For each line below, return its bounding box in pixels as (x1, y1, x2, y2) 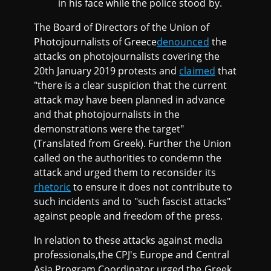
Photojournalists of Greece (34, 35, 157, 49)
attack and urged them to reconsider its (34, 166, 216, 180)
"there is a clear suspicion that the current (34, 79, 227, 93)
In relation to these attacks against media (34, 233, 223, 247)
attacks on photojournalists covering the (34, 50, 220, 64)
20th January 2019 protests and (34, 64, 180, 78)
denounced (157, 35, 209, 49)
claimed (179, 64, 215, 78)
